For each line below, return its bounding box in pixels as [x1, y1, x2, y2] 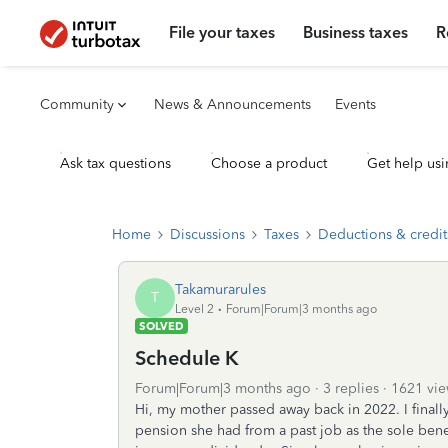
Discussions [170, 226, 245, 243]
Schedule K [135, 346, 239, 370]
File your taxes [169, 23, 276, 42]
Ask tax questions [60, 155, 171, 172]
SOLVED [139, 319, 184, 333]
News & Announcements [154, 96, 311, 113]
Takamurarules [175, 280, 266, 298]
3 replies [323, 380, 379, 397]
